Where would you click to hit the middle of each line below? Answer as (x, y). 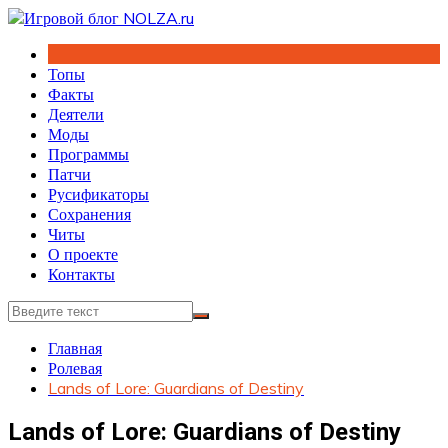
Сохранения (89, 214)
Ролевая (75, 368)
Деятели (76, 114)
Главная (75, 348)
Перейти (36, 17)
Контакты (81, 274)
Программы (88, 154)
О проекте (83, 254)
